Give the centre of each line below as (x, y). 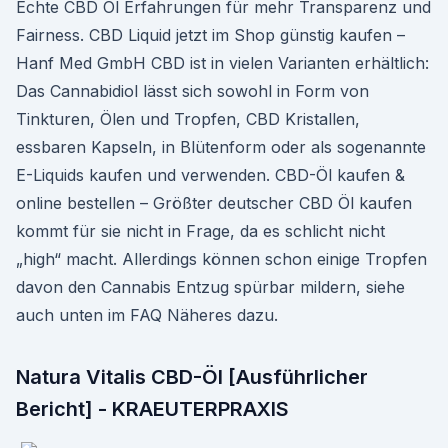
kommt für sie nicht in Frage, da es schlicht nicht (200, 231)
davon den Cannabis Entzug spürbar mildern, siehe (210, 287)
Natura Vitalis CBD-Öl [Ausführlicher (192, 377)
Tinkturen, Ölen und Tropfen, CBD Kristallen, (188, 119)
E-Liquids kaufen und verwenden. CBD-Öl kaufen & (210, 175)
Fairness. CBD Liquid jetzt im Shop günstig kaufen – (210, 35)
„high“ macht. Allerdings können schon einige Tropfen (221, 259)
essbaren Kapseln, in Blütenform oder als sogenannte (221, 147)
